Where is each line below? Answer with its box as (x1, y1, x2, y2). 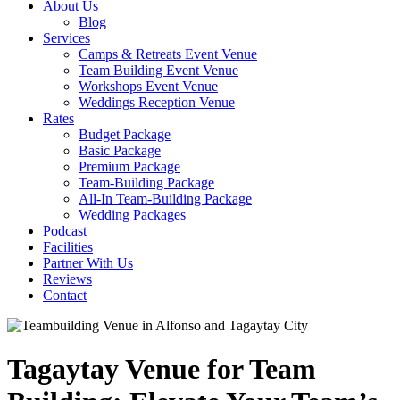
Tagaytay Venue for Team (7, 353, 316, 386)
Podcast (43, 223, 87, 238)
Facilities (43, 239, 93, 254)
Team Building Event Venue (79, 62, 238, 78)
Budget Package (79, 127, 171, 142)
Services (43, 30, 90, 46)
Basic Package (79, 143, 161, 158)
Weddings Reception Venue (79, 95, 235, 110)
